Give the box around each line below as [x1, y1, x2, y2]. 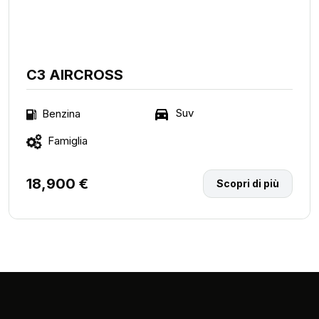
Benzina [42, 106, 80, 120]
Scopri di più [216, 177, 279, 190]
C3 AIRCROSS [26, 66, 123, 84]
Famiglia [48, 134, 88, 148]
